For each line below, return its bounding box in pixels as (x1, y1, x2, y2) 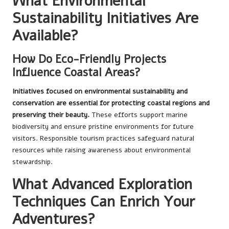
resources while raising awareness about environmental (12, 145, 191, 155)
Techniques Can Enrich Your (12, 192, 195, 212)
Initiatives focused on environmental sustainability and (12, 86, 188, 97)
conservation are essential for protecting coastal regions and (12, 98, 210, 108)
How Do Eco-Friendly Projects (12, 51, 166, 67)
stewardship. (12, 157, 53, 167)
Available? (12, 26, 79, 46)
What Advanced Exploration (12, 174, 192, 195)
